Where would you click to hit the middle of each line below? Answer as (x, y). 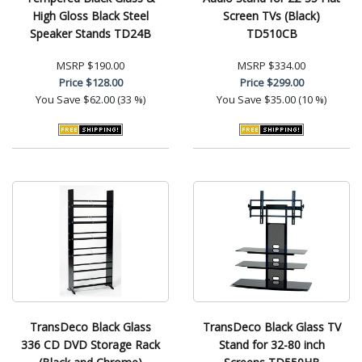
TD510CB (271, 33)
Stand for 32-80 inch (271, 344)
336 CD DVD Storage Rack (90, 344)
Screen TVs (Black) (271, 15)
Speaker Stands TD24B (90, 33)
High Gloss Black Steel (90, 15)
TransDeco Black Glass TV (271, 326)
